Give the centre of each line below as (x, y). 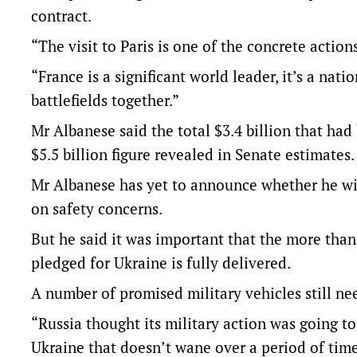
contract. (61, 16)
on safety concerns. (97, 209)
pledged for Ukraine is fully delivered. (161, 263)
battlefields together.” (105, 100)
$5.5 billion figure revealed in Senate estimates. (193, 155)
